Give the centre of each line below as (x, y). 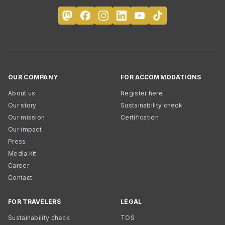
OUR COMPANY (33, 77)
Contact (20, 178)
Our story (22, 105)
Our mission (27, 117)
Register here (142, 93)
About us (22, 93)
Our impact (25, 129)
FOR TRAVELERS (34, 202)
